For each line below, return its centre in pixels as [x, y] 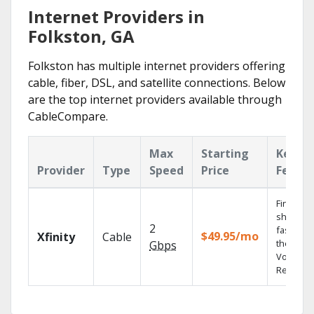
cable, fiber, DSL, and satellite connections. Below [157, 83]
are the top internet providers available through [155, 100]
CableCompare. [68, 116]
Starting [225, 153]
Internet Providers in [116, 16]
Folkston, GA [81, 36]
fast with [294, 230]
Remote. [294, 270]
